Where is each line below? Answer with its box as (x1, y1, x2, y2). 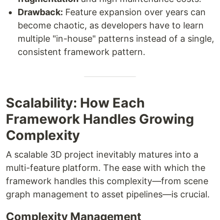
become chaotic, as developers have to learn (18, 20, 204, 30)
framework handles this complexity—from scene (6, 175, 208, 186)
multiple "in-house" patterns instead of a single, (18, 33, 214, 44)
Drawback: (18, 6, 63, 17)
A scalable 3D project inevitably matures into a (6, 149, 198, 160)
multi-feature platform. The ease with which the (6, 162, 205, 173)
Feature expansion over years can (63, 6, 206, 17)
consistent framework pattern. (18, 46, 145, 57)
